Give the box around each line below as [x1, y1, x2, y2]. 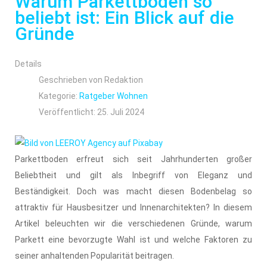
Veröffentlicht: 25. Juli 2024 [39, 107, 144, 117]
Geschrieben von [39, 74, 104, 85]
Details [15, 58, 42, 69]
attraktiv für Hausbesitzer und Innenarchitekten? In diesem [15, 202, 252, 212]
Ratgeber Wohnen [79, 91, 148, 101]
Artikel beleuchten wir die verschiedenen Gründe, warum [15, 218, 252, 228]
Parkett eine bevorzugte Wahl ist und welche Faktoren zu [15, 234, 252, 244]
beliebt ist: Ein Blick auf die [15, 7, 234, 28]
